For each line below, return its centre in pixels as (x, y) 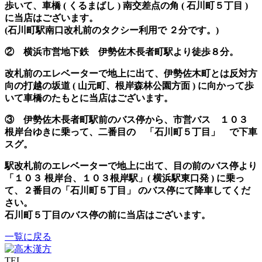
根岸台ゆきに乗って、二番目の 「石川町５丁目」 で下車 (131, 132)
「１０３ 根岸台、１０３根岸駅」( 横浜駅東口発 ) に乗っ (125, 178)
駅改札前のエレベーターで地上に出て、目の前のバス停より (131, 166)
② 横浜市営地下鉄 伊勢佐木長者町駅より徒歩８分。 (122, 52)
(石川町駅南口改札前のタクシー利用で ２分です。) (112, 30)
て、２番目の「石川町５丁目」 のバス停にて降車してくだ (127, 191)
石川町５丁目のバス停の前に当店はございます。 (108, 215)
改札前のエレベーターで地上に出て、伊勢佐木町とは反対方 (131, 74)
